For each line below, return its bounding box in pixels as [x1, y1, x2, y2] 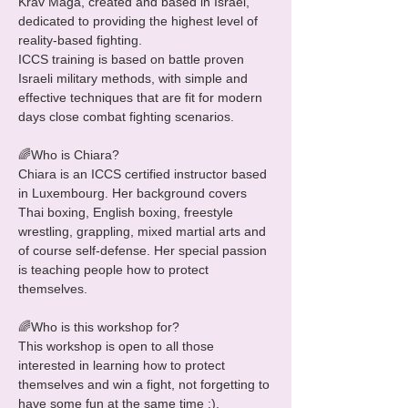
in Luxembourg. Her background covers [18, 186, 250, 200]
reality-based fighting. [18, 33, 142, 47]
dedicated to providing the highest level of [18, 14, 261, 28]
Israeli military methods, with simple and [18, 71, 251, 86]
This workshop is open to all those [18, 339, 218, 353]
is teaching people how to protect [18, 262, 212, 277]
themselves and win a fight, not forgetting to [18, 377, 273, 392]
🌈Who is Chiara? [18, 148, 119, 162]
